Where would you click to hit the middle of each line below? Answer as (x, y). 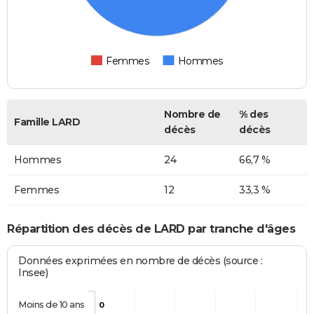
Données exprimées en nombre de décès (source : (141, 261)
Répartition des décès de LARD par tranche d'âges (151, 228)
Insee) (33, 273)
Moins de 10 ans (52, 305)
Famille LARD (47, 122)
